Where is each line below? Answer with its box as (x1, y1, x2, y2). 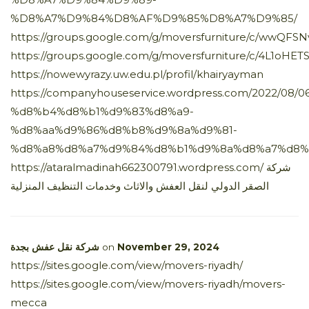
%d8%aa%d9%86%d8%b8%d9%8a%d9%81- (10, 123, 237, 137)
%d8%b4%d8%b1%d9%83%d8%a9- (10, 104, 194, 118)
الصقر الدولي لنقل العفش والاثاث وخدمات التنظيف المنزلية (10, 179, 269, 192)
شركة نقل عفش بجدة (10, 241, 99, 252)
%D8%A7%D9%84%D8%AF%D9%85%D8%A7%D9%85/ (10, 11, 297, 25)
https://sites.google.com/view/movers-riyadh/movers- (10, 277, 286, 290)
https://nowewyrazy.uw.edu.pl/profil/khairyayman (10, 67, 263, 81)
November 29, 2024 (117, 241, 219, 252)
